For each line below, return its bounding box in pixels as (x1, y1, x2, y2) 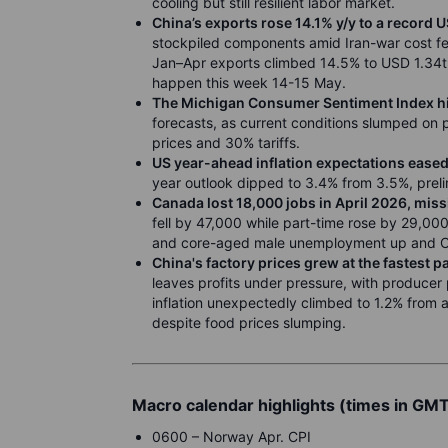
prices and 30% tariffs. (152, 134, 300, 151)
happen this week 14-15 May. (152, 74, 346, 91)
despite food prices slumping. (152, 314, 346, 331)
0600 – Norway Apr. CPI (152, 428, 311, 445)
